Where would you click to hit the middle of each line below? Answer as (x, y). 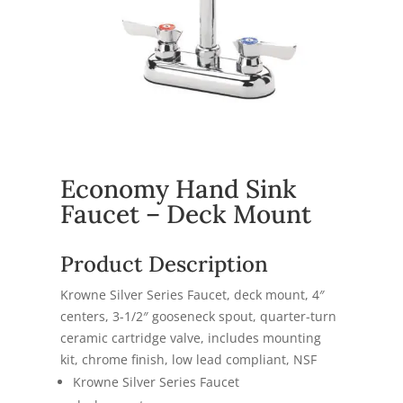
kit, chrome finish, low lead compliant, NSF (189, 359)
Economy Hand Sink (179, 188)
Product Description (165, 264)
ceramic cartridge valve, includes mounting (191, 337)
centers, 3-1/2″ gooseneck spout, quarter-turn (199, 316)
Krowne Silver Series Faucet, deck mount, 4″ (193, 294)
